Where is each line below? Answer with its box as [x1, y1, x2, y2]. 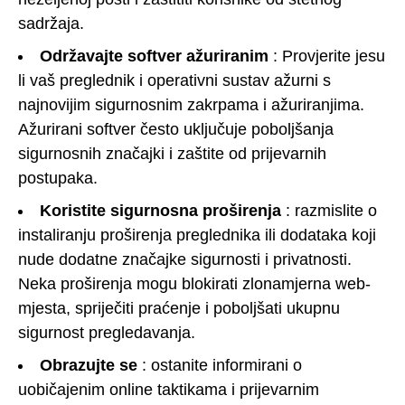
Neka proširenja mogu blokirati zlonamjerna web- [18, 274, 371, 293]
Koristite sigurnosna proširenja [40, 201, 281, 220]
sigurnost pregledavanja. [18, 323, 195, 342]
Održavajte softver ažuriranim [40, 46, 268, 65]
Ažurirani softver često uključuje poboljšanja [18, 119, 334, 138]
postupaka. [18, 168, 98, 187]
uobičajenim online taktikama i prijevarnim [18, 380, 319, 399]
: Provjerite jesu [268, 46, 385, 65]
